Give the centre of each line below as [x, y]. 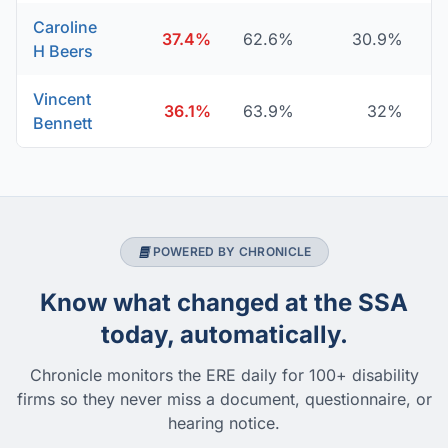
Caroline [65, 27]
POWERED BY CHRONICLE [232, 251]
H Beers [63, 51]
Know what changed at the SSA [224, 302]
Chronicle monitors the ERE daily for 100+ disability [224, 375]
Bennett [62, 123]
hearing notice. [224, 423]
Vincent [62, 99]
